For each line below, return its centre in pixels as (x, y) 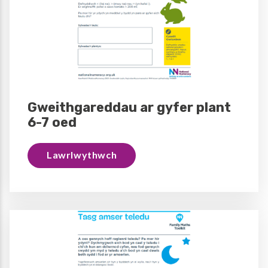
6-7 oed (52, 123)
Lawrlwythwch (82, 155)
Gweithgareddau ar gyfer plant (129, 108)
